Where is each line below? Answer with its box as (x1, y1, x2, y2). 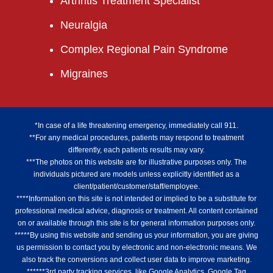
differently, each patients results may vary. (68, 146, 205, 154)
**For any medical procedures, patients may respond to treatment (29, 133, 244, 142)
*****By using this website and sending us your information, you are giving (15, 231, 258, 239)
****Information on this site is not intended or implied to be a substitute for (16, 194, 257, 203)
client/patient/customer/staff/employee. (73, 182, 200, 191)
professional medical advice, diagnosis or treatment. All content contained (15, 207, 258, 215)
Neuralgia (60, 19, 107, 31)
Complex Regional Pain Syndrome (60, 43, 228, 55)
